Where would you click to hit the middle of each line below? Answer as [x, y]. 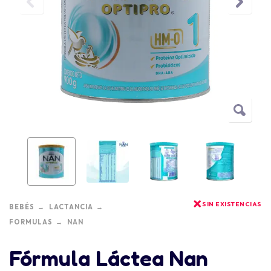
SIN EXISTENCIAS [232, 204]
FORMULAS [31, 222]
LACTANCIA [71, 207]
